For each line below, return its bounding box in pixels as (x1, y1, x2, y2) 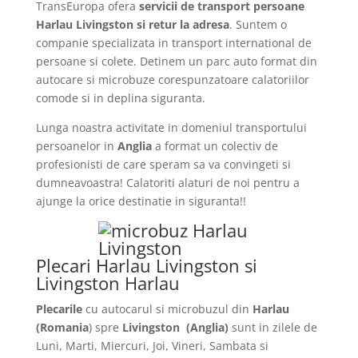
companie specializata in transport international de (35, 35, 312, 50)
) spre (88, 320, 122, 335)
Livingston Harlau (35, 271, 180, 295)
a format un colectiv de (151, 138, 278, 153)
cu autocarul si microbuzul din (82, 301, 249, 316)
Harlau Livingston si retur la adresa (35, 17, 229, 32)
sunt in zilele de (228, 320, 317, 335)
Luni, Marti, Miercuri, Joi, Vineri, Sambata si (35, 338, 268, 353)
